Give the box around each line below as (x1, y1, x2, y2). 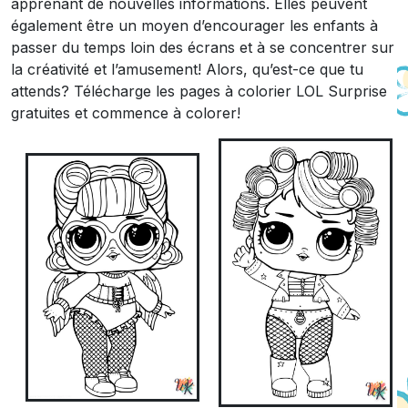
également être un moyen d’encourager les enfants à (11, 16, 378, 35)
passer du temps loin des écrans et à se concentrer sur (11, 38, 394, 56)
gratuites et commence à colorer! (11, 104, 240, 122)
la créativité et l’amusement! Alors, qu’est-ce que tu (11, 60, 363, 78)
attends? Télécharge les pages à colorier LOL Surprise (11, 82, 387, 100)
